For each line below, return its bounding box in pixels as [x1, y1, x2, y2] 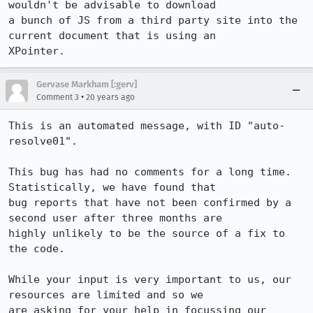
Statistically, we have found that [8, 181, 216, 194]
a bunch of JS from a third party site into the [8, 14, 298, 27]
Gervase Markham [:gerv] [36, 79, 137, 89]
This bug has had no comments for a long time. [8, 166, 291, 178]
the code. [8, 242, 65, 255]
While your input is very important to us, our [8, 273, 291, 286]
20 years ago [86, 92, 135, 102]
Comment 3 [36, 92, 79, 102]
